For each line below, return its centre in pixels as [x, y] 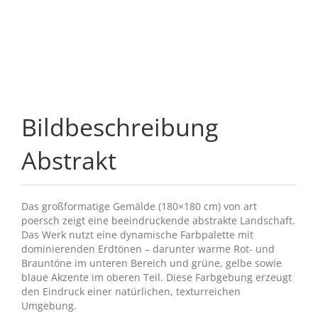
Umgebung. [49, 306]
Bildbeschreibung [119, 127]
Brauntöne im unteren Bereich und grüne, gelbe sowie [151, 263]
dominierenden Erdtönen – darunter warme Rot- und [148, 249]
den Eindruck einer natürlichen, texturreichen [131, 292]
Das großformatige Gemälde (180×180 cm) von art [139, 207]
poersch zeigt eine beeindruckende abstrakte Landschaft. [158, 221]
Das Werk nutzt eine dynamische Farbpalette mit [137, 235]
